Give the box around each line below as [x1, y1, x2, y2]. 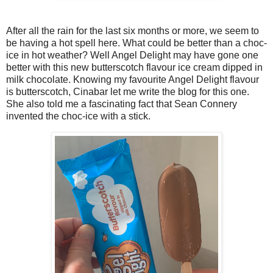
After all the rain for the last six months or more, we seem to [6, 26, 259, 37]
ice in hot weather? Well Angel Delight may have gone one [6, 50, 258, 61]
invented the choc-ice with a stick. [6, 111, 151, 122]
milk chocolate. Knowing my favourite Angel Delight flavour [6, 74, 259, 85]
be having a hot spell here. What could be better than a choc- [6, 38, 267, 49]
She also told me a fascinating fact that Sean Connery [6, 99, 237, 110]
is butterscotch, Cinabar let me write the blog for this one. [6, 87, 249, 97]
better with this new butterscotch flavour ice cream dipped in [6, 62, 263, 73]
